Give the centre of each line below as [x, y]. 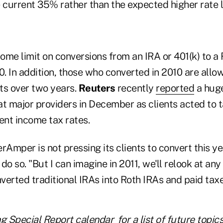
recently [135, 88]
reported [175, 88]
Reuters [97, 88]
